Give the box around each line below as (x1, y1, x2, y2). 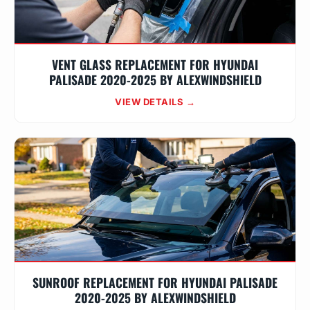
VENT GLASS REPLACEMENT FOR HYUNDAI (52, 55, 258, 73)
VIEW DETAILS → (115, 96, 195, 107)
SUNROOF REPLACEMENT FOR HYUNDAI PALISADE (33, 273, 277, 291)
